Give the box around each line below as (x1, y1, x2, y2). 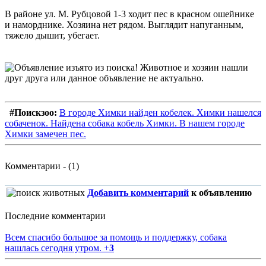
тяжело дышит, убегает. (5, 30, 100, 41)
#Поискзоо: (9, 107, 59, 118)
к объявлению (189, 188, 252, 198)
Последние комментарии (5, 211, 106, 221)
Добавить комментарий (87, 188, 189, 198)
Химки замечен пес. (5, 129, 86, 140)
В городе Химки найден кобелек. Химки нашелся (59, 107, 261, 118)
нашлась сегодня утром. (5, 243, 104, 254)
